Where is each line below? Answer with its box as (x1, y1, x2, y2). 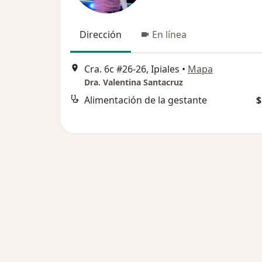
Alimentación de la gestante (84, 94, 207, 107)
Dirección (80, 28, 122, 41)
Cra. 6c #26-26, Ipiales (84, 63, 180, 76)
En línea (152, 28, 187, 41)
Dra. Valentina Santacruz (84, 77, 183, 88)
